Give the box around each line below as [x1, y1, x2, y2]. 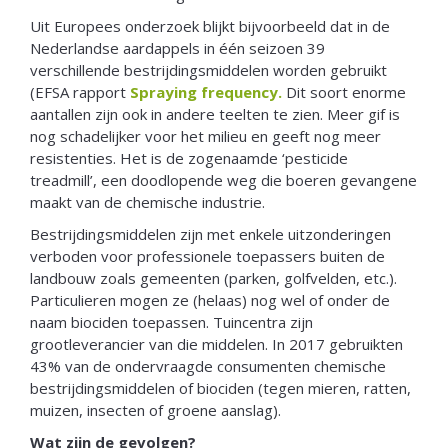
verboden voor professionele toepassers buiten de [30, 245, 385, 266]
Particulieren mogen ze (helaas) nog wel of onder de [30, 289, 390, 310]
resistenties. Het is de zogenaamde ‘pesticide [30, 147, 348, 168]
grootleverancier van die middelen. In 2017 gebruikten [30, 333, 403, 354]
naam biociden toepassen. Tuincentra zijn [30, 311, 313, 332]
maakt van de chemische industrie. [30, 191, 265, 212]
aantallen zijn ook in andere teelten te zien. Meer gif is [30, 103, 400, 124]
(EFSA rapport [30, 81, 130, 102]
